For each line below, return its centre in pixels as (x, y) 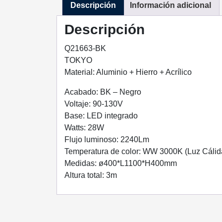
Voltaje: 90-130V (94, 104)
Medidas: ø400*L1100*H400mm (121, 163)
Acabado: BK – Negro (103, 92)
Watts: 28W (84, 127)
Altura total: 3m (91, 175)
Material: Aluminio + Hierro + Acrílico (128, 72)
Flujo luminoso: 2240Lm (107, 139)
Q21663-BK (85, 48)
